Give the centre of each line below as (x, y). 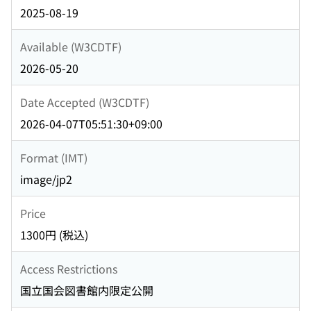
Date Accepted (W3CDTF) (85, 102)
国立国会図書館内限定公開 (87, 291)
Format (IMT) (54, 157)
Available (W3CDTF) (71, 46)
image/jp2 (46, 179)
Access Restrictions (69, 268)
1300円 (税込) (54, 235)
